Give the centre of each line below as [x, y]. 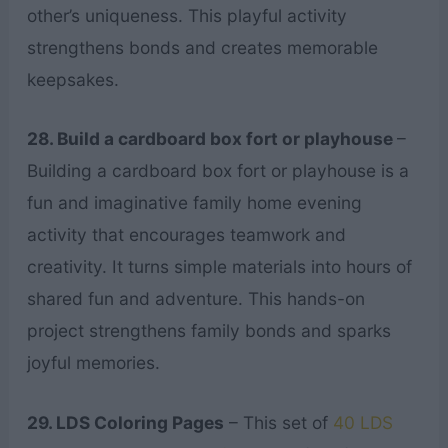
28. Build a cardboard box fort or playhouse [211, 139]
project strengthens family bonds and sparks [208, 331]
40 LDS [362, 422]
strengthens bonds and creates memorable [202, 47]
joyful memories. [93, 363]
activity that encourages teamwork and [186, 235]
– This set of [278, 422]
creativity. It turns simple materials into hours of [219, 267]
